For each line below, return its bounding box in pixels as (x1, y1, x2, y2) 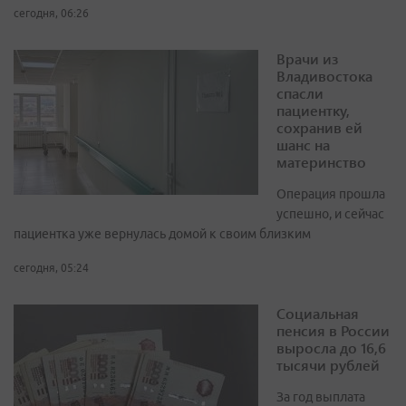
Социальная (276, 304, 359, 324)
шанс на (276, 135, 330, 155)
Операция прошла (276, 187, 385, 202)
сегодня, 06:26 (14, 7, 89, 20)
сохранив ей (276, 118, 362, 138)
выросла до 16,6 (276, 338, 386, 358)
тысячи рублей (276, 355, 380, 375)
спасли (276, 83, 324, 103)
